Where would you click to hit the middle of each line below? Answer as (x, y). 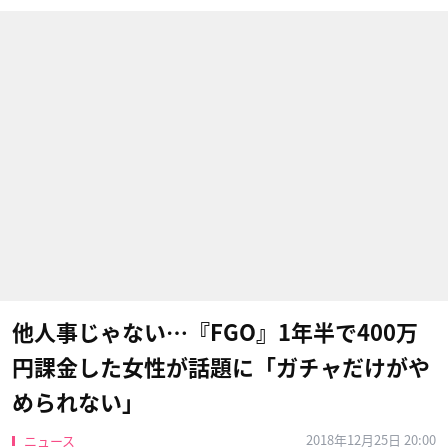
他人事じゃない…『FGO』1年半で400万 (215, 333)
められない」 (78, 403)
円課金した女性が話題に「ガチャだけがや (221, 368)
